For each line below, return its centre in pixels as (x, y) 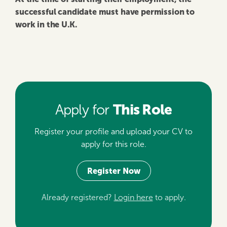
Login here (133, 197)
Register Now (113, 171)
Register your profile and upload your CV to (113, 131)
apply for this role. (113, 144)
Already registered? (78, 197)
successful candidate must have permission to (105, 12)
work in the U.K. (46, 24)
